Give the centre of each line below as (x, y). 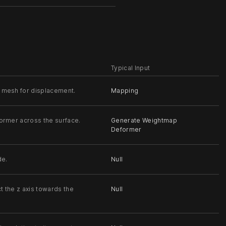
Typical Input (131, 68)
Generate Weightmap (144, 120)
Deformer (126, 129)
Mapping (125, 90)
